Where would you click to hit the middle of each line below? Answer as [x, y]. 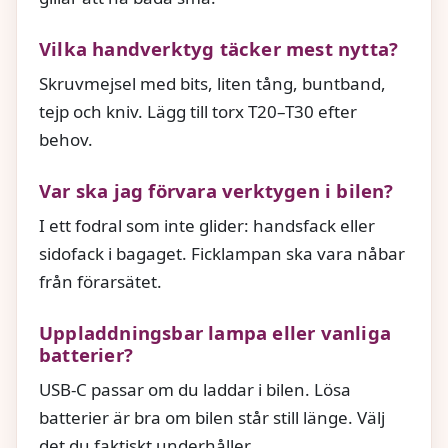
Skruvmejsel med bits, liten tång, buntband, [212, 83]
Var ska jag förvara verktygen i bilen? [216, 190]
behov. [66, 139]
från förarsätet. [100, 281]
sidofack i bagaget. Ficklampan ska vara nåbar [222, 253]
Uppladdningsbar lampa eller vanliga [215, 332]
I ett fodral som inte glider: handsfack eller [207, 225]
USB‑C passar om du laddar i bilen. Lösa [195, 390]
